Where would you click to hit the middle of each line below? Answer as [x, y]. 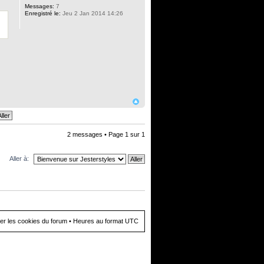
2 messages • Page [96, 134]
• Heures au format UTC [103, 221]
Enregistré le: [42, 13]
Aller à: [19, 159]
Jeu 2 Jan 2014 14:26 [92, 13]
